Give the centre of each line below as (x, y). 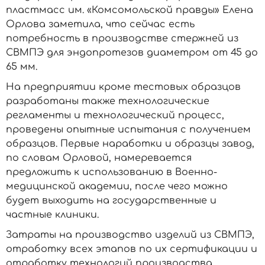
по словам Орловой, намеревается (99, 158)
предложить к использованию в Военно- (112, 172)
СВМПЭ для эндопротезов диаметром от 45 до (132, 53)
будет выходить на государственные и (111, 201)
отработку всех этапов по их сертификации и (132, 249)
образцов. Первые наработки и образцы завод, (130, 144)
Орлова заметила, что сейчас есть (100, 24)
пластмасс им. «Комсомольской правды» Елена (130, 10)
